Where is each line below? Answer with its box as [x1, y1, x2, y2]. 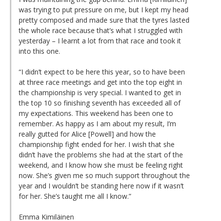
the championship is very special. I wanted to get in [19, 87, 181, 97]
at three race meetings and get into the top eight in [19, 77, 182, 87]
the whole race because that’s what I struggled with [19, 25, 183, 35]
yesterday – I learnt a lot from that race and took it [19, 36, 181, 45]
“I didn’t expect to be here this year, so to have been [19, 67, 185, 76]
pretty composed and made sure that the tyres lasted [19, 15, 189, 25]
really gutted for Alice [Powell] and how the [19, 129, 156, 139]
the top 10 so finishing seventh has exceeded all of [19, 98, 181, 108]
